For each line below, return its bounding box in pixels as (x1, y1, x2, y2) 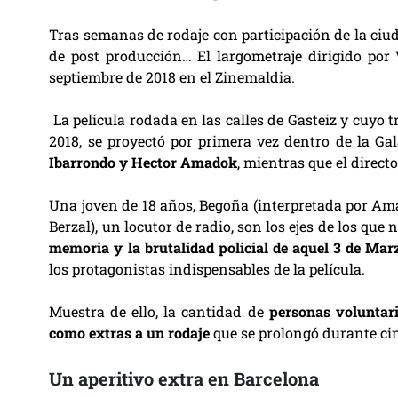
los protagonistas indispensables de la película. (49, 259, 366, 278)
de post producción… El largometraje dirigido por (49, 46, 396, 65)
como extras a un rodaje (49, 323, 211, 342)
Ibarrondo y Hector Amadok (49, 153, 238, 171)
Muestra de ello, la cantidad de (49, 302, 269, 321)
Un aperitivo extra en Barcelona (49, 367, 320, 390)
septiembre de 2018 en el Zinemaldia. (49, 68, 296, 86)
